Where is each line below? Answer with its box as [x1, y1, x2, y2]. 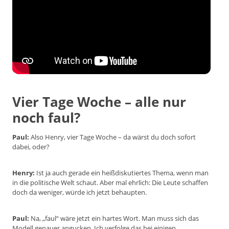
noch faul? [12, 108, 80, 127]
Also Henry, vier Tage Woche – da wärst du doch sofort [29, 132, 196, 142]
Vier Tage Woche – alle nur [12, 93, 186, 111]
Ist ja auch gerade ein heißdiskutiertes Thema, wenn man [35, 168, 209, 178]
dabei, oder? [12, 142, 50, 152]
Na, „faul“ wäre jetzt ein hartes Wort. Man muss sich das [29, 214, 199, 223]
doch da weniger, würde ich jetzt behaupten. [12, 188, 147, 197]
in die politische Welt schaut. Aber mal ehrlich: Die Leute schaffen [12, 178, 208, 188]
